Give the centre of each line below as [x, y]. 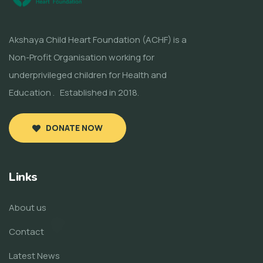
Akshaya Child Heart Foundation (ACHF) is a [98, 40]
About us [28, 208]
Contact [26, 232]
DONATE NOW [74, 128]
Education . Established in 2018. [74, 93]
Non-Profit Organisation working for [82, 58]
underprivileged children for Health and [88, 75]
